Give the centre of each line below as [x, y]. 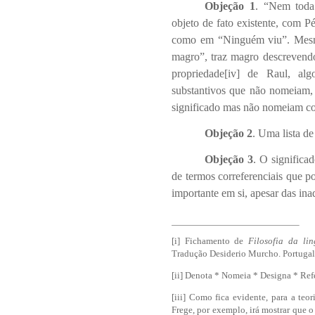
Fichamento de [214, 240]
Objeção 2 [229, 133]
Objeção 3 [229, 160]
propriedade [198, 73]
